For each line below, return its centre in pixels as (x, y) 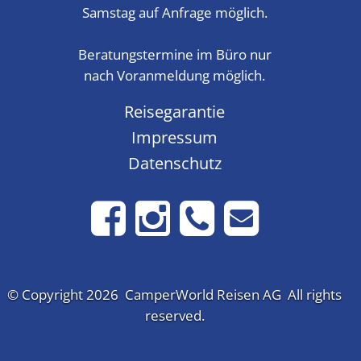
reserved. (174, 316)
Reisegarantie (174, 112)
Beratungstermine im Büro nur (174, 55)
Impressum (174, 137)
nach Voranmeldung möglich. (174, 76)
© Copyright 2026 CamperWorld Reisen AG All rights (174, 295)
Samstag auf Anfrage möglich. (174, 13)
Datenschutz (174, 163)
